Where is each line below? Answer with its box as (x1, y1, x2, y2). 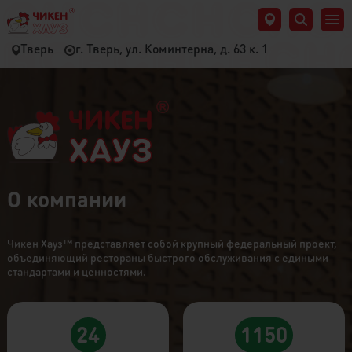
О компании (6, 184, 126, 213)
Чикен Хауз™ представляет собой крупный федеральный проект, (6, 235, 337, 250)
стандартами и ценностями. (6, 263, 146, 278)
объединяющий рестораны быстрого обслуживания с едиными (6, 249, 328, 264)
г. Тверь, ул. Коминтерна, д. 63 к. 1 (75, 41, 268, 57)
